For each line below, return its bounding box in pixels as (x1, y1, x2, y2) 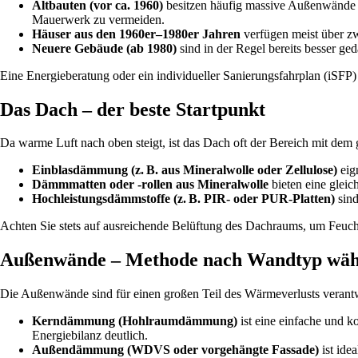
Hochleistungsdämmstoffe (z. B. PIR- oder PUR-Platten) (32, 192, 335, 206)
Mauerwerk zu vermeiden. (32, 12, 165, 26)
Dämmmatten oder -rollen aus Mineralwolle (32, 177, 268, 192)
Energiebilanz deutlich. (32, 328, 148, 343)
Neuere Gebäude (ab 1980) (32, 41, 177, 55)
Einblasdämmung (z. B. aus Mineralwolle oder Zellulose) (32, 163, 337, 177)
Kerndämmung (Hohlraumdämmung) (32, 314, 237, 328)
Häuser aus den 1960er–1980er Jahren (32, 26, 241, 41)
